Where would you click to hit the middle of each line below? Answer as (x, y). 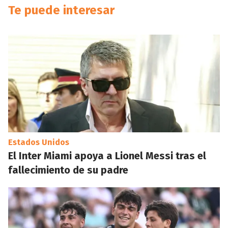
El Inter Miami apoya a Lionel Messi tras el (107, 156)
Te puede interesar (61, 10)
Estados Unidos (39, 142)
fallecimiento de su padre (68, 170)
